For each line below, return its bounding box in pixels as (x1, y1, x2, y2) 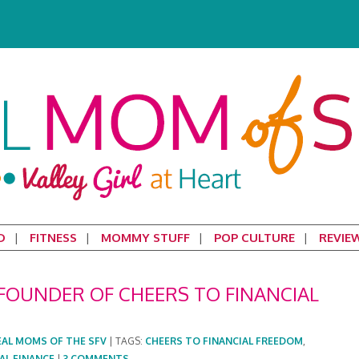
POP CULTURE (213, 230, 295, 245)
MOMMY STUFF (100, 230, 190, 245)
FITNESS (29, 230, 77, 245)
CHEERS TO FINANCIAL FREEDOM (145, 335, 303, 347)
